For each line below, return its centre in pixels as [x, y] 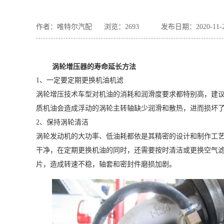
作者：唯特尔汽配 [64, 27]
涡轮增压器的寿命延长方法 [94, 66]
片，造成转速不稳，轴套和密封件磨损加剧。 [106, 164]
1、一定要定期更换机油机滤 [80, 80]
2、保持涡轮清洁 [63, 122]
